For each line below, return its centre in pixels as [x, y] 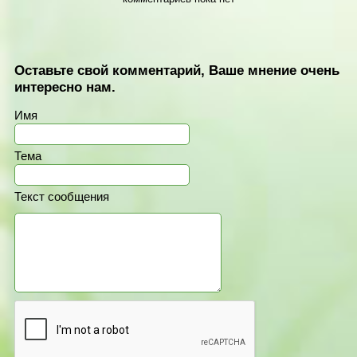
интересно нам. [65, 86]
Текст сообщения [62, 196]
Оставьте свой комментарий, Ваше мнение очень [177, 70]
